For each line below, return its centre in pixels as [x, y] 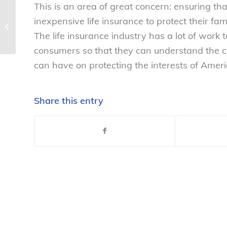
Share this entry [69, 100]
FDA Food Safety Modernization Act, [73, 26]
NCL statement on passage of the [68, 15]
